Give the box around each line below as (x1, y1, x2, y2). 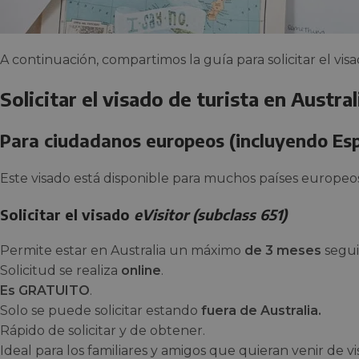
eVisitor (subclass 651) (134, 205, 287, 224)
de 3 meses (244, 243, 321, 259)
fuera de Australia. (201, 303, 321, 319)
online (121, 263, 161, 279)
